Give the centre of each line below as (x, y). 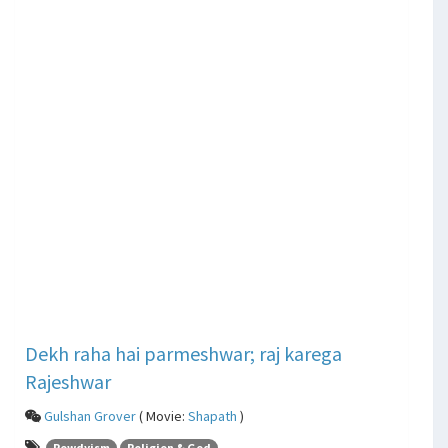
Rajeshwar (68, 381)
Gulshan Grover (90, 415)
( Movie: (162, 415)
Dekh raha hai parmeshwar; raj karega (183, 353)
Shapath (212, 415)
